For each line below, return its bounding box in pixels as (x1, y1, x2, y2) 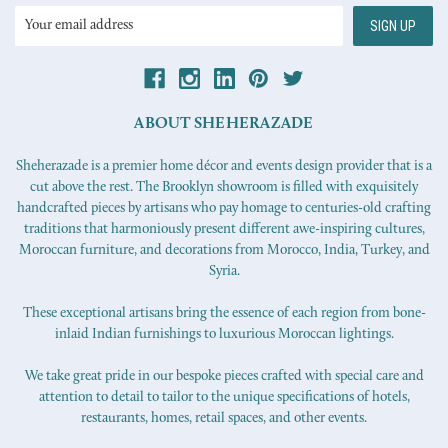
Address (15, 30, 61, 46)
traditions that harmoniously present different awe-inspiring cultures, (23, 222, 425, 238)
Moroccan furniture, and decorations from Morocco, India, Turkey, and (18, 243, 430, 259)
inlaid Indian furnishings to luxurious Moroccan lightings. (54, 327, 394, 343)
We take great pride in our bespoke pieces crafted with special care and (24, 369, 424, 385)
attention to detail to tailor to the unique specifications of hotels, (38, 390, 410, 406)
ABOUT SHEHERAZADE (134, 116, 314, 133)
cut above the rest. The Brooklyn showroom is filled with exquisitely (30, 180, 418, 196)
